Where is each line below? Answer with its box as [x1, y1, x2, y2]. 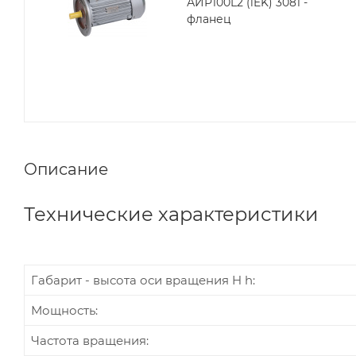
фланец [187, 11, 231, 26]
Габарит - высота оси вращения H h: [31, 272, 255, 288]
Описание [24, 159, 108, 179]
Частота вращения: [31, 332, 149, 348]
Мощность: [31, 302, 98, 318]
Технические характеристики [24, 202, 319, 226]
